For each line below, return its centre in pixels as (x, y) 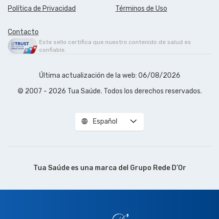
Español (105, 121)
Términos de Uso (141, 8)
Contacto (23, 32)
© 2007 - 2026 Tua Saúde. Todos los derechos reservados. (109, 91)
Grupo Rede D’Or (158, 168)
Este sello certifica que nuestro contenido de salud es (115, 42)
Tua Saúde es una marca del (81, 168)
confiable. (53, 50)
